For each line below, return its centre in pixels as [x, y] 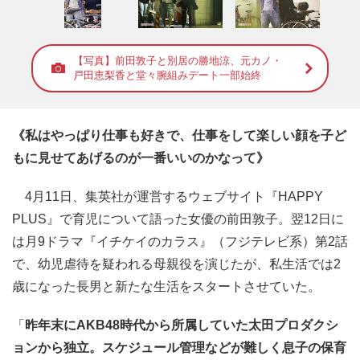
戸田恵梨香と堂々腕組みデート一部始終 [167, 76]
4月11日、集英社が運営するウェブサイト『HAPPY [168, 197]
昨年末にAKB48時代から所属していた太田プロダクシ [182, 325]
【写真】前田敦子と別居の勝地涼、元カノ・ [178, 61]
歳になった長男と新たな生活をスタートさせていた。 [166, 287]
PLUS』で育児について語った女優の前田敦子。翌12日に [178, 219]
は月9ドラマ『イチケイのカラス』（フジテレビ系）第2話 [180, 242]
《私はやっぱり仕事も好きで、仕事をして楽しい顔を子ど [179, 136]
